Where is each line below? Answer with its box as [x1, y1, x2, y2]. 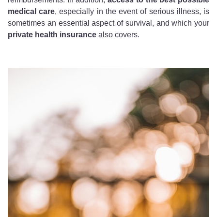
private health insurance [8, 30, 96, 39]
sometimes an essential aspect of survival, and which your [8, 18, 209, 27]
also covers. [96, 30, 139, 39]
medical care [8, 7, 55, 15]
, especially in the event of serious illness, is [55, 7, 210, 15]
